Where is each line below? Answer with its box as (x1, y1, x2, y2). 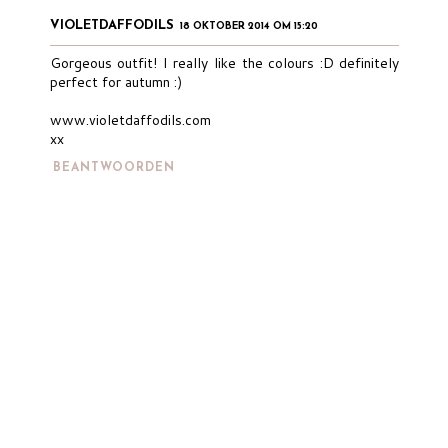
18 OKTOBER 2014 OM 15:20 (179, 21, 318, 33)
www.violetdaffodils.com (49, 110, 211, 131)
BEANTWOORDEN (53, 162, 176, 175)
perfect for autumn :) (49, 72, 182, 93)
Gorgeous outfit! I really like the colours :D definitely (49, 53, 400, 74)
